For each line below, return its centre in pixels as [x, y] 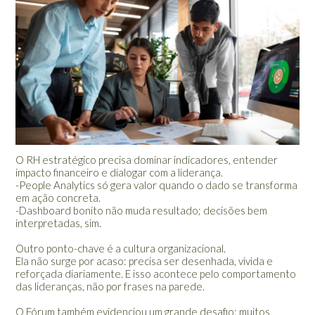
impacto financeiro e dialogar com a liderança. [120, 173]
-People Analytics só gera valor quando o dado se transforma [157, 185]
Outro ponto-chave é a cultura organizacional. [121, 249]
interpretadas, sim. [59, 223]
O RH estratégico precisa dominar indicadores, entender [147, 160]
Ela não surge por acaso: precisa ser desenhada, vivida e [144, 261]
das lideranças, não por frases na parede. [110, 287]
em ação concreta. [58, 198]
